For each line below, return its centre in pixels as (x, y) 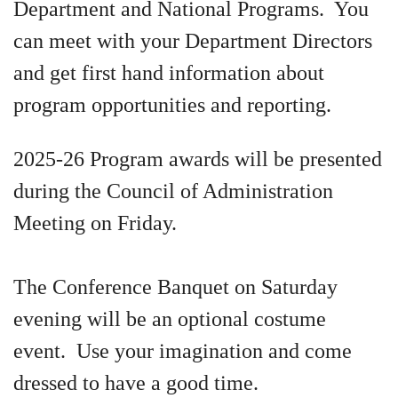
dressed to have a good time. (141, 383)
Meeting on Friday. (95, 223)
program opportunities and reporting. (175, 105)
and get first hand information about (169, 73)
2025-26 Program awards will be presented (198, 159)
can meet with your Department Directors (193, 41)
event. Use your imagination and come (183, 351)
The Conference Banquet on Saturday (175, 287)
